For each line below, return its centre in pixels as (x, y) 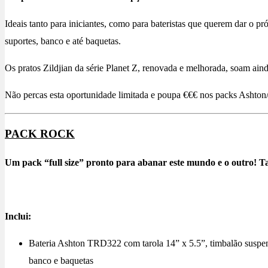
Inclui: (18, 217)
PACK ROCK (40, 134)
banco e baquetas (61, 261)
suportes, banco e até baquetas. (63, 41)
